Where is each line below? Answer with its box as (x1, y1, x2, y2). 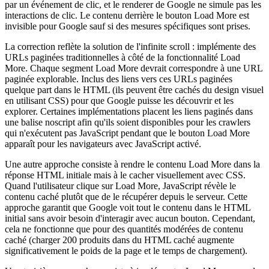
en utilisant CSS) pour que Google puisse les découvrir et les (5, 95, 234, 106)
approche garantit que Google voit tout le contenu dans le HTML (5, 202, 250, 213)
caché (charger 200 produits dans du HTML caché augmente (5, 235, 234, 246)
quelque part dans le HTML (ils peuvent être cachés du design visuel (5, 85, 264, 95)
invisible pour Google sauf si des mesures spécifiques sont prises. (5, 21, 250, 32)
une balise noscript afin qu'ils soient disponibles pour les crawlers (5, 117, 250, 128)
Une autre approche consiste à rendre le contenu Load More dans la (5, 159, 260, 170)
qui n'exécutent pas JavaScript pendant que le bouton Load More (5, 128, 250, 139)
